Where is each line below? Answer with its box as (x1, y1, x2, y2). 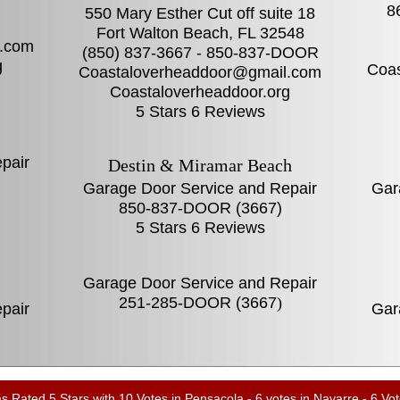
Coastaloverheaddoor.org (110, 83, 290, 101)
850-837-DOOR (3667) (118, 199, 282, 217)
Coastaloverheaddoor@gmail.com (79, 63, 321, 81)
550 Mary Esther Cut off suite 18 (85, 4, 315, 22)
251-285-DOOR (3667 (118, 294, 277, 312)
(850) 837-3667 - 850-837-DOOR (81, 44, 319, 62)
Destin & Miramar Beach (108, 155, 292, 175)
